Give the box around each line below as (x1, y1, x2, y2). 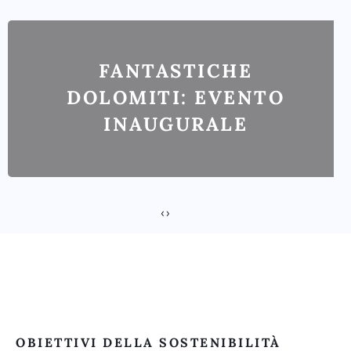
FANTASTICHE (98, 59, 253, 84)
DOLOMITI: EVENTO (67, 85, 284, 110)
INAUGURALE (103, 112, 248, 137)
